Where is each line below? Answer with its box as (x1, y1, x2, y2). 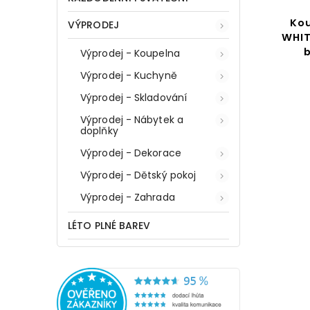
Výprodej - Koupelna (80, 46, 180, 60)
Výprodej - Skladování (80, 90, 188, 104)
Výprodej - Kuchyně (80, 68, 177, 82)
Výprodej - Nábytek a (80, 112, 183, 127)
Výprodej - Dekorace (80, 145, 181, 160)
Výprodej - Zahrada (80, 190, 175, 204)
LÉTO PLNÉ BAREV (68, 218, 151, 232)
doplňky (80, 123, 118, 138)
